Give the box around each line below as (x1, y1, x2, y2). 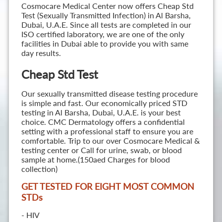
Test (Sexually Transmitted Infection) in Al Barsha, (21, 10, 191, 20)
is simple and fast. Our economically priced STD (21, 98, 187, 108)
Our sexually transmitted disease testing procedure (21, 89, 198, 99)
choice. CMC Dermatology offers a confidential (21, 117, 185, 127)
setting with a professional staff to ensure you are (21, 126, 193, 136)
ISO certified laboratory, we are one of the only (21, 29, 184, 39)
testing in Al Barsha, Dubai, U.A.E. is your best (21, 108, 181, 117)
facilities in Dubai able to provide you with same (21, 39, 188, 49)
